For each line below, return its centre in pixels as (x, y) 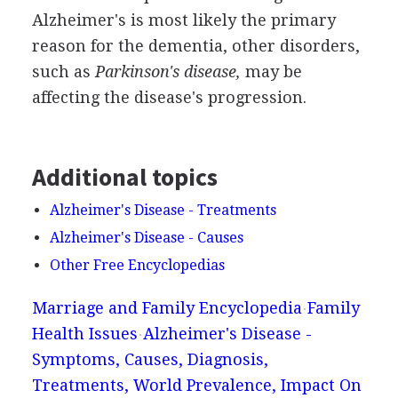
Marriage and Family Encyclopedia (167, 307)
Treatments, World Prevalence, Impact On (196, 385)
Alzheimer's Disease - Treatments (163, 210)
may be (271, 71)
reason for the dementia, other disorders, (195, 45)
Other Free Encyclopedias (137, 265)
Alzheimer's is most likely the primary (183, 20)
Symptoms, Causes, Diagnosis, (150, 359)
